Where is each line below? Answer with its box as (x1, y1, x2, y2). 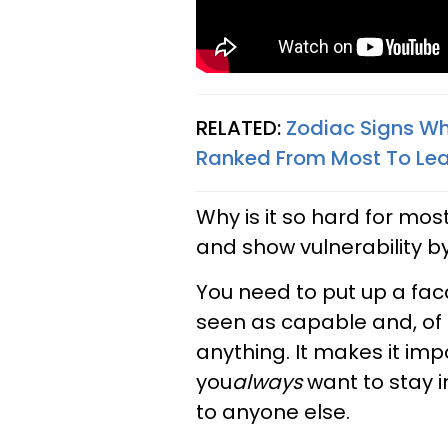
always (232, 367, 302, 396)
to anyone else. (196, 397, 350, 426)
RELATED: (196, 113, 286, 142)
